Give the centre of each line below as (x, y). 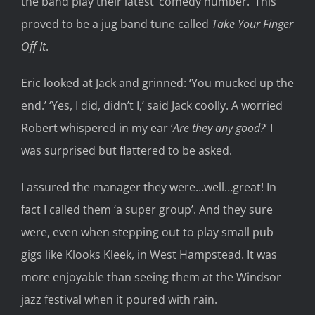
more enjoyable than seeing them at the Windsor (151, 277)
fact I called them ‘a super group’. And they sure (147, 210)
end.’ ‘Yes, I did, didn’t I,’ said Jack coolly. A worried (152, 106)
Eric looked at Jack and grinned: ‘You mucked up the (157, 83)
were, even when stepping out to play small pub (147, 232)
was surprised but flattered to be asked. (127, 151)
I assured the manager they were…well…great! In (149, 187)
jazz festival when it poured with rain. (119, 300)
